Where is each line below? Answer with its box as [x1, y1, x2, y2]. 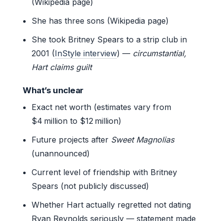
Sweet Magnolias [111, 134, 175, 145]
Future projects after [32, 134, 111, 145]
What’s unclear [23, 85, 84, 95]
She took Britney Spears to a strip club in [32, 34, 187, 44]
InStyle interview [55, 48, 117, 58]
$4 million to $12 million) [32, 115, 122, 126]
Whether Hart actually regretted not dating [32, 199, 191, 210]
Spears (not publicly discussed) [32, 181, 149, 191]
